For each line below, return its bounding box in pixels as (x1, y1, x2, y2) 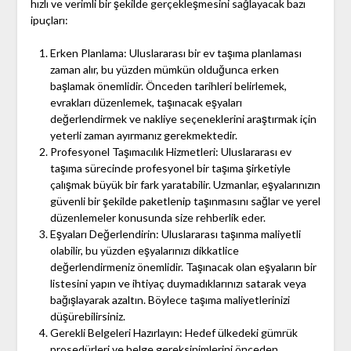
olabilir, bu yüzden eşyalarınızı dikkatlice (49, 244, 239, 258)
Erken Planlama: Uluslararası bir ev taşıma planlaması (49, 46, 302, 60)
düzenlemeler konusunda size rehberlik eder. (49, 211, 266, 225)
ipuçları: (30, 13, 68, 27)
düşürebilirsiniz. (49, 309, 125, 324)
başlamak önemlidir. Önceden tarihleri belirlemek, (49, 79, 287, 93)
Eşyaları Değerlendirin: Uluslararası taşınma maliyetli (49, 227, 301, 241)
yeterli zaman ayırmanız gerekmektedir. (49, 128, 237, 143)
